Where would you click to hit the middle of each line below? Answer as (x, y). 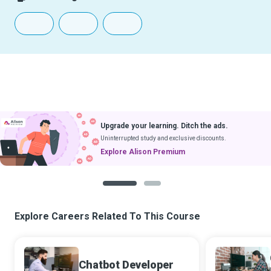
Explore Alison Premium (143, 152)
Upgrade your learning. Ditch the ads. (164, 126)
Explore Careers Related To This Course (107, 216)
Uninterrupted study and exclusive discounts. (163, 138)
